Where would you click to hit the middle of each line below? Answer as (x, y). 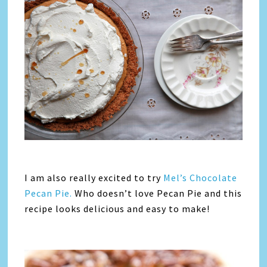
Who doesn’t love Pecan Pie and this (157, 193)
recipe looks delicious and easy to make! (117, 208)
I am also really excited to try (94, 177)
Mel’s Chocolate (201, 177)
